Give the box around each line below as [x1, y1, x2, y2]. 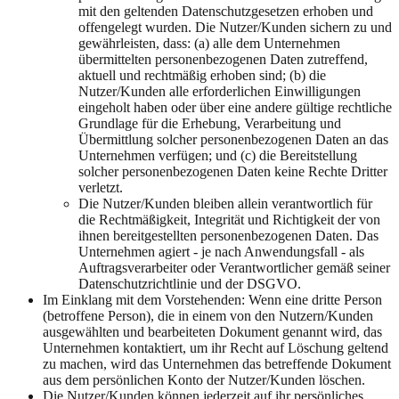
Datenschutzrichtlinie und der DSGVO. [78, 276, 301, 292]
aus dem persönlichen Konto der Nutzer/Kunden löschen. [43, 372, 365, 388]
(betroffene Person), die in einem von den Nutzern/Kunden [43, 308, 373, 324]
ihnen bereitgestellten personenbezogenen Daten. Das [78, 228, 379, 244]
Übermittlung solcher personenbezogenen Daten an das [78, 132, 388, 148]
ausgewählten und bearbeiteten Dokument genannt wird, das [43, 324, 382, 340]
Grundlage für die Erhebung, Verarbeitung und [78, 116, 341, 132]
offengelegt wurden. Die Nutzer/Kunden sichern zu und [78, 20, 392, 36]
